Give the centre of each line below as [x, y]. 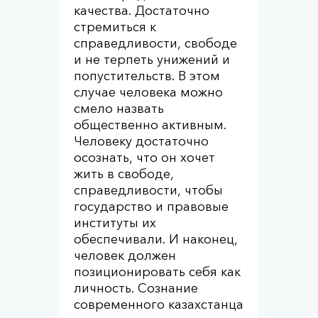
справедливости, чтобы [148, 190]
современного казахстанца [159, 305]
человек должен [125, 256]
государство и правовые [151, 207]
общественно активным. [150, 125]
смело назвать [119, 109]
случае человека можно [148, 92]
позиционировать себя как [157, 272]
